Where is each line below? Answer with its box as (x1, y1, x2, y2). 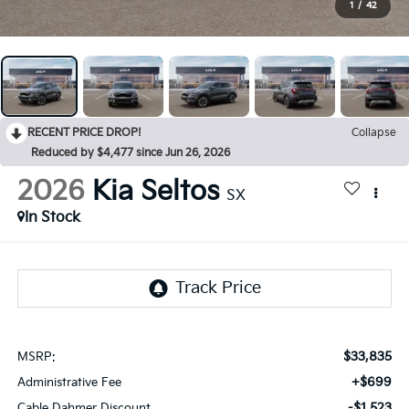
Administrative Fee (16, 374, 121, 390)
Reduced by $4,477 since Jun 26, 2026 (31, 146, 230, 161)
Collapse (351, 126, 396, 141)
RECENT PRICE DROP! (27, 126, 142, 141)
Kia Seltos (91, 175, 219, 209)
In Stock (24, 209, 80, 227)
